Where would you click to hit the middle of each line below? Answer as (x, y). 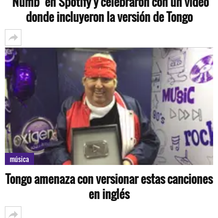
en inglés (109, 193)
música (19, 159)
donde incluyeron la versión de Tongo (109, 17)
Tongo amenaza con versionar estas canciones (109, 178)
